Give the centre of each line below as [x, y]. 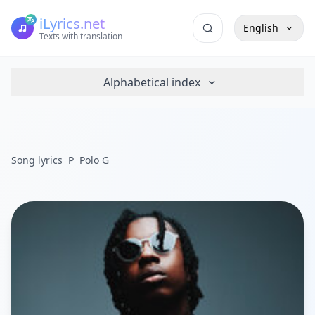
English [261, 28]
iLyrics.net [72, 24]
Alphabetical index [152, 82]
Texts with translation [81, 36]
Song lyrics [37, 160]
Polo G [94, 160]
